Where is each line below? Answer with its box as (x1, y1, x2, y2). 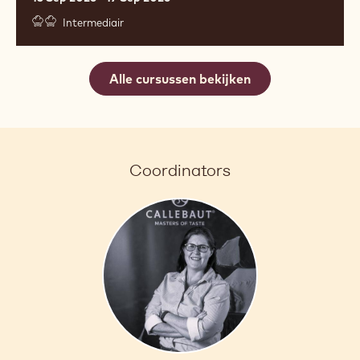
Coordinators (129, 159, 231, 181)
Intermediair (63, 15, 124, 29)
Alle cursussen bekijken (109, 70, 251, 87)
